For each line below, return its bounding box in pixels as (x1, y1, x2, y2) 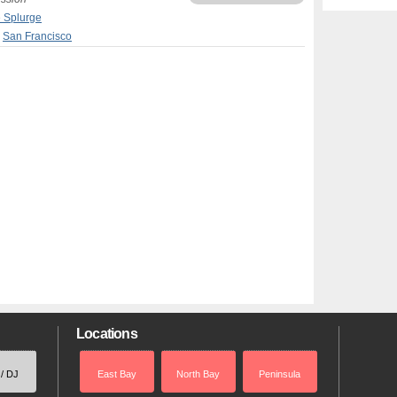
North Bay (176, 368, 221, 379)
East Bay (97, 368, 136, 379)
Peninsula (259, 368, 301, 379)
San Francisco (3, 30, 72, 43)
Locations (76, 326, 137, 341)
